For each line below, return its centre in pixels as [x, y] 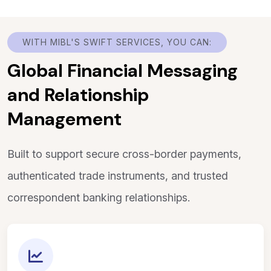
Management [64, 119]
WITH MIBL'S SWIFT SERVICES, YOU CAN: [117, 42]
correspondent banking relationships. [99, 198]
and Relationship [78, 95]
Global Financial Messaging [122, 70]
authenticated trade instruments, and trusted [118, 176]
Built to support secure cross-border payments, [124, 154]
